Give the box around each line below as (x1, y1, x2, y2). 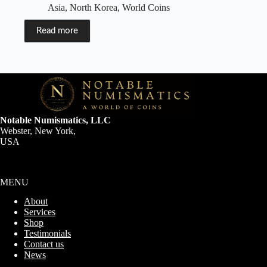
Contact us (24, 239, 64, 250)
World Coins (122, 2, 170, 13)
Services (24, 207, 55, 218)
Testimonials (24, 228, 71, 239)
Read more (36, 26, 78, 36)
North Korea (70, 2, 117, 13)
